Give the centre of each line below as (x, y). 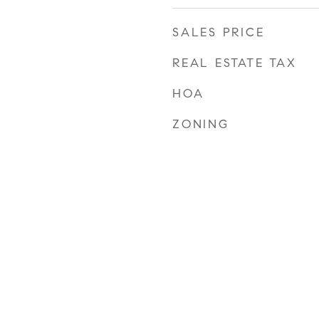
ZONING (201, 124)
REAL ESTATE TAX (235, 63)
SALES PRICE (219, 32)
